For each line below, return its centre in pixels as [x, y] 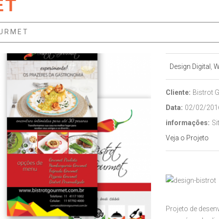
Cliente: [178, 92]
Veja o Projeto [187, 138]
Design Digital [190, 66]
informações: [188, 123]
